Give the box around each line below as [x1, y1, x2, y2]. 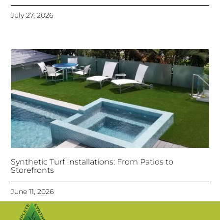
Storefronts [11, 165, 55, 175]
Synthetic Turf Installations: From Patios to [11, 157, 174, 167]
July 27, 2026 [11, 10, 54, 20]
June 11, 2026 [11, 187, 54, 196]
